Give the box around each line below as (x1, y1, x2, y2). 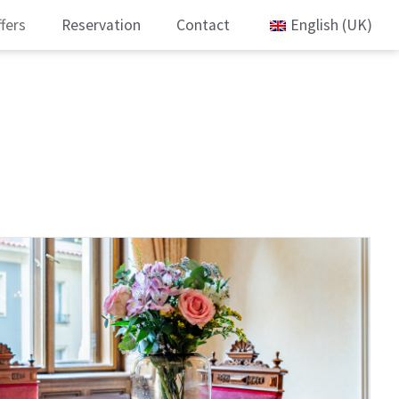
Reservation (61, 15, 141, 36)
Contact (175, 15, 230, 36)
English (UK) (289, 15, 372, 36)
